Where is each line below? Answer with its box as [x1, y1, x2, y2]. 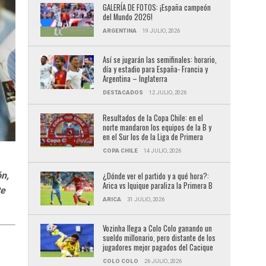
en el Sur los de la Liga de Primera [102, 131, 203, 142]
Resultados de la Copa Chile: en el [102, 112, 203, 123]
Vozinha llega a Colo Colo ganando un [102, 222, 212, 234]
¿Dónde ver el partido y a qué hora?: [102, 170, 209, 182]
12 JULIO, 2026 [148, 88, 186, 96]
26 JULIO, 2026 [144, 257, 182, 264]
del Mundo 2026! [102, 11, 153, 23]
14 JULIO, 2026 [143, 147, 181, 154]
